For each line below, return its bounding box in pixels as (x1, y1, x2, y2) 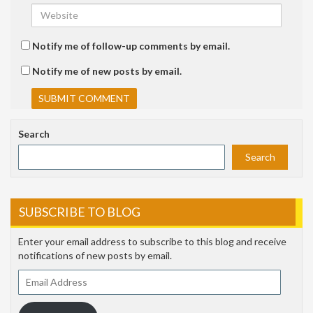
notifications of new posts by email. (18, 249, 172, 261)
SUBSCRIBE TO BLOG (19, 203, 140, 219)
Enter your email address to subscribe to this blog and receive (18, 235, 286, 247)
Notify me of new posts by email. (32, 64, 182, 77)
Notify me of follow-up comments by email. (32, 39, 230, 52)
